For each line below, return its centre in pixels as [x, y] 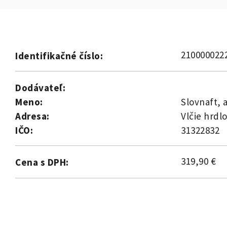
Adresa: [32, 116]
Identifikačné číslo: [59, 56]
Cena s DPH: [42, 162]
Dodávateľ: [40, 88]
